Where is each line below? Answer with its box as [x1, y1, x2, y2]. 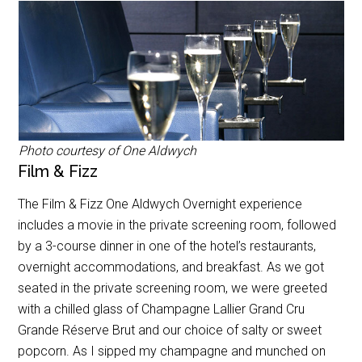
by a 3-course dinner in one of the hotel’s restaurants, [18, 238, 317, 254]
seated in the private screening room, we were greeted [18, 280, 328, 296]
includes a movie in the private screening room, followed [18, 217, 337, 233]
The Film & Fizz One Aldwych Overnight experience [18, 196, 303, 212]
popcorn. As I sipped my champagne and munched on [18, 343, 326, 359]
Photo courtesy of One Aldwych [18, 143, 196, 158]
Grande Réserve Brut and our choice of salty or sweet [18, 322, 322, 338]
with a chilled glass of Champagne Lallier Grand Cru [18, 301, 305, 317]
